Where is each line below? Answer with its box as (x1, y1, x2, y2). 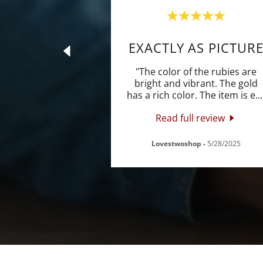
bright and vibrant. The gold (134, 77, 258, 90)
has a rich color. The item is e (126, 89, 255, 102)
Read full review (156, 111, 225, 124)
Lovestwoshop (151, 138, 203, 149)
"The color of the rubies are (136, 65, 257, 78)
